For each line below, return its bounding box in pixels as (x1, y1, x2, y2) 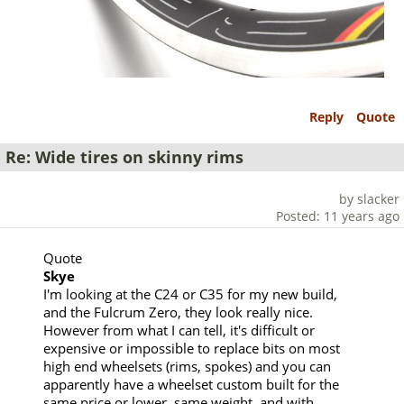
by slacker (339, 189, 399, 207)
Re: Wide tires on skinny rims (5, 146, 243, 169)
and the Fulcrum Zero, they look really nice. (43, 302, 313, 321)
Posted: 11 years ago (276, 207, 399, 225)
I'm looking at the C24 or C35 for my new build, (43, 284, 337, 303)
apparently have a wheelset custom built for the (43, 374, 339, 393)
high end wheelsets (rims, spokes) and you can (43, 356, 331, 375)
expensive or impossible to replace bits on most (43, 338, 340, 357)
